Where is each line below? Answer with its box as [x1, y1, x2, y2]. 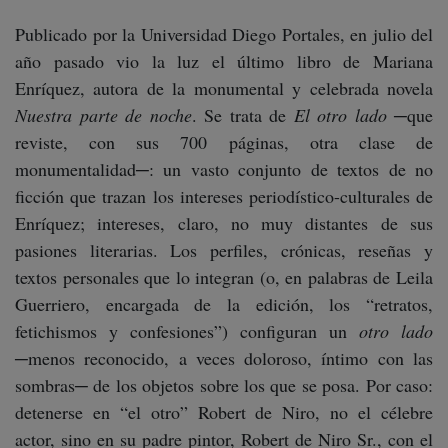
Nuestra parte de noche [15, 103, 192, 127]
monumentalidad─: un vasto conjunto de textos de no [15, 157, 433, 181]
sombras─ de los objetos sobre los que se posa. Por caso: [15, 373, 433, 397]
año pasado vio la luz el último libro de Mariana [15, 49, 433, 73]
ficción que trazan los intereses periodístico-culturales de [15, 184, 433, 208]
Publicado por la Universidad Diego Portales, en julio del [15, 22, 433, 46]
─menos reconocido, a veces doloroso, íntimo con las [15, 346, 433, 370]
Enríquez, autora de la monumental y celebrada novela [15, 76, 433, 100]
